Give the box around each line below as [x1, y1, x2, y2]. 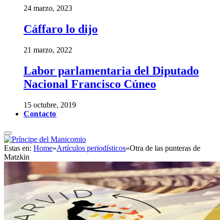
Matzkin [4, 153, 29, 162]
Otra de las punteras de [130, 144, 200, 153]
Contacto [24, 110, 57, 118]
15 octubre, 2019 [24, 101, 76, 110]
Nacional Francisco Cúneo [24, 78, 156, 91]
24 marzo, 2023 [24, 4, 72, 13]
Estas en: [4, 144, 33, 153]
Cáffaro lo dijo [24, 23, 98, 36]
